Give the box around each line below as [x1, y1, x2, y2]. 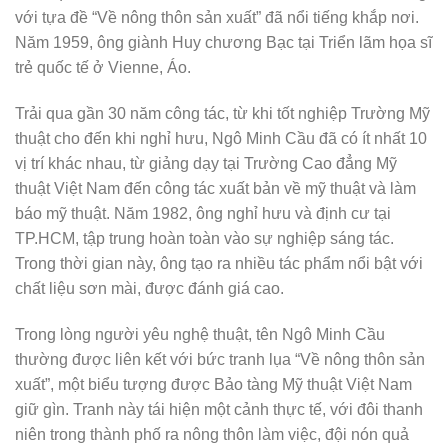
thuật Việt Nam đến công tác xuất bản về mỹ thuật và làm [15, 179, 416, 198]
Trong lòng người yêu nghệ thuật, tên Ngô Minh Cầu [15, 325, 385, 344]
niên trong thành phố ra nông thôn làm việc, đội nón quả [15, 425, 409, 444]
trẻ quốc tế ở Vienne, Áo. [15, 58, 191, 77]
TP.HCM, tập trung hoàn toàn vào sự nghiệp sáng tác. [15, 229, 394, 248]
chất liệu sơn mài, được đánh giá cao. [15, 279, 284, 298]
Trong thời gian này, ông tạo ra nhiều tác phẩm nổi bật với [15, 254, 423, 273]
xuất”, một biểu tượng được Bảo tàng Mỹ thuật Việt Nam [15, 375, 412, 394]
